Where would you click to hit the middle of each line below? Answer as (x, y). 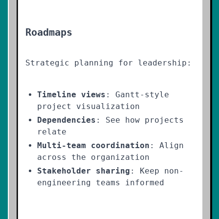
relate (52, 132)
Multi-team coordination (93, 145)
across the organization (93, 157)
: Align (167, 145)
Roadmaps (49, 32)
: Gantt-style (137, 95)
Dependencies (66, 120)
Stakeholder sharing (84, 171)
